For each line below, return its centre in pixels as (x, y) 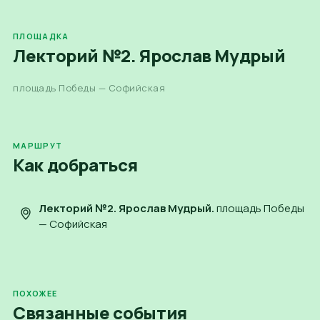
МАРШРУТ (38, 145)
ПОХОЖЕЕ (35, 293)
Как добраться (75, 164)
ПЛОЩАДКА (41, 36)
